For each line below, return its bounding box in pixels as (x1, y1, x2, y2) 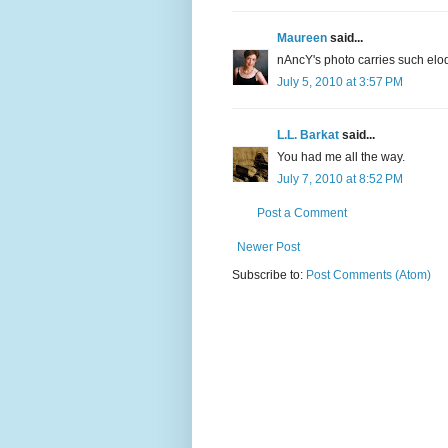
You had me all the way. (277, 150, 405, 165)
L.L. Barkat (277, 128, 339, 143)
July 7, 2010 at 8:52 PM (277, 172, 403, 187)
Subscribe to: (232, 268, 306, 283)
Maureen (277, 31, 327, 46)
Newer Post (237, 240, 300, 255)
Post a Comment (257, 206, 347, 221)
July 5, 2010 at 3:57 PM (277, 75, 403, 90)
